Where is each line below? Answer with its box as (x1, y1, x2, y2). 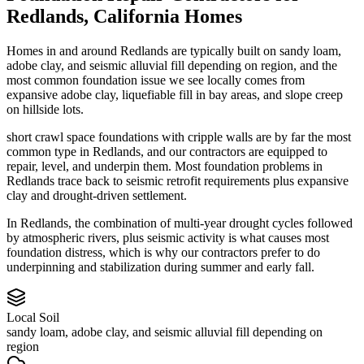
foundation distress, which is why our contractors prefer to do (6, 245, 320, 259)
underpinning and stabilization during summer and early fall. (6, 259, 314, 274)
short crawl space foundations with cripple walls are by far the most (6, 129, 351, 144)
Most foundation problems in (175, 158, 323, 173)
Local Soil (6, 310, 59, 324)
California (93, 5, 180, 27)
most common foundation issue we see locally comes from (6, 72, 305, 87)
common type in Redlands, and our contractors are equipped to (6, 144, 327, 158)
